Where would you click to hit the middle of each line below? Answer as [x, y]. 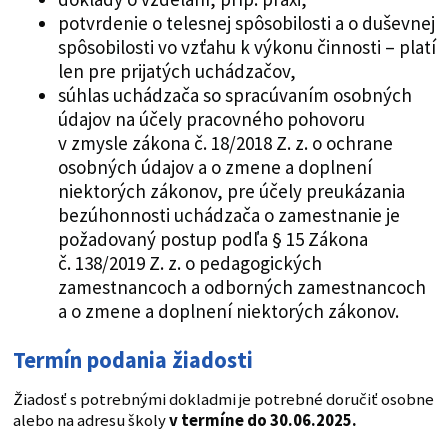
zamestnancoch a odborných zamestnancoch [241, 287]
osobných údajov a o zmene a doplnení [214, 167]
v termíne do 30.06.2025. [262, 421]
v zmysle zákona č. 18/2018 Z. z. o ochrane [225, 143]
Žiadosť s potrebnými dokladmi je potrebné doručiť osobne [223, 400]
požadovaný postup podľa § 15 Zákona [212, 239]
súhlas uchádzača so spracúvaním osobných [234, 95]
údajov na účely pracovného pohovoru [211, 119]
